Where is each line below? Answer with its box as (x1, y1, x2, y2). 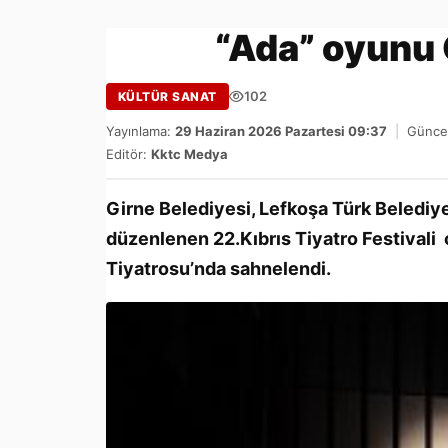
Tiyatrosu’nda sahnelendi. (106, 258, 331, 280)
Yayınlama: (106, 123, 175, 140)
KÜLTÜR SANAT (118, 89, 217, 105)
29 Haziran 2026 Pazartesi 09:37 (175, 123, 387, 140)
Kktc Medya (151, 146, 228, 163)
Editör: (106, 146, 151, 163)
